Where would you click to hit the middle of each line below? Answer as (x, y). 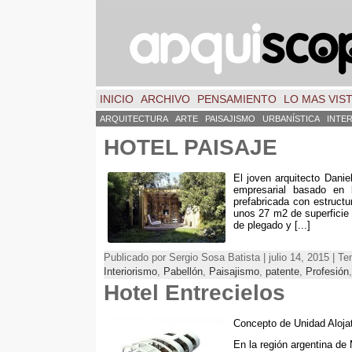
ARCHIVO (165, 99)
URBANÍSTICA (291, 119)
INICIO (117, 99)
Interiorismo (130, 271)
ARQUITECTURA (134, 119)
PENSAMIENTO (237, 99)
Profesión (327, 271)
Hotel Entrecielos (194, 292)
